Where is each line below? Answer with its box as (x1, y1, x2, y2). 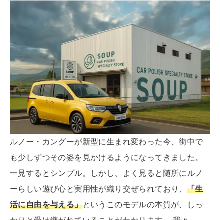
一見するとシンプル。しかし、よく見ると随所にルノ (10, 169, 203, 177)
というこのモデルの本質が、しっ (82, 200, 203, 209)
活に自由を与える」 (10, 200, 82, 209)
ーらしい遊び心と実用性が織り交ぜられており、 (10, 185, 187, 193)
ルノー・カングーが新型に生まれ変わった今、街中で (10, 137, 203, 146)
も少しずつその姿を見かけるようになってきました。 (10, 153, 203, 162)
